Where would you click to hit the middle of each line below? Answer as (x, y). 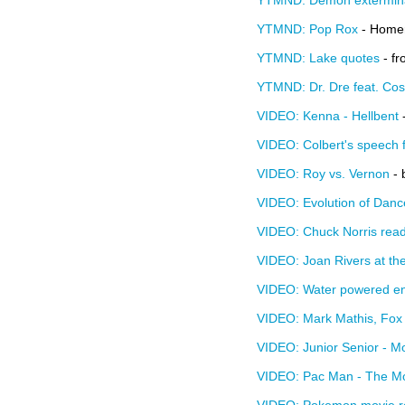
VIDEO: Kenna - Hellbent (328, 116)
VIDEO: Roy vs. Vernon (323, 174)
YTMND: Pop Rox (307, 29)
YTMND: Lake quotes (318, 58)
